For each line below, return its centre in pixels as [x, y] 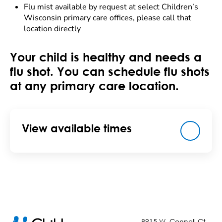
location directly [52, 29]
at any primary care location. [94, 86]
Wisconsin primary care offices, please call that [108, 18]
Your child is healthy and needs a [106, 57]
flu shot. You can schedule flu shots [110, 71]
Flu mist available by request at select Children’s [111, 7]
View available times [77, 128]
